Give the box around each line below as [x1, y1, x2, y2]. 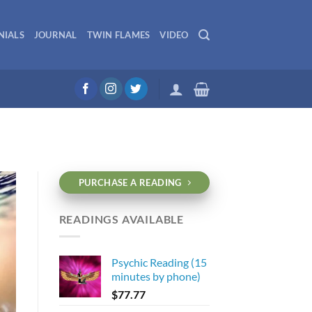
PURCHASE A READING [78, 177, 182, 189]
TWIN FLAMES [86, 29, 150, 40]
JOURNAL [33, 29, 77, 40]
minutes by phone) [111, 269, 201, 283]
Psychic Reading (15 [111, 255, 207, 269]
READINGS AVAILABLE [58, 212, 184, 226]
